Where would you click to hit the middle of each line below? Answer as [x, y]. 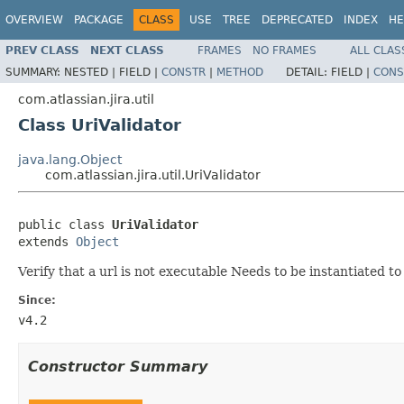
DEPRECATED [297, 20]
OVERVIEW [34, 20]
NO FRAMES [285, 50]
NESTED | [92, 72]
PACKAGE [99, 20]
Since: [37, 300]
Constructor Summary [118, 366]
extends [47, 241]
